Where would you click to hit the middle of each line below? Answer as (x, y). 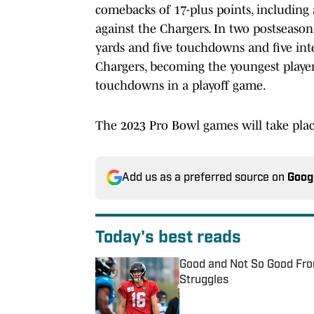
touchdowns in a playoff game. (181, 85)
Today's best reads (168, 238)
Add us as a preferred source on (205, 178)
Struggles (204, 280)
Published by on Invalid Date (243, 293)
